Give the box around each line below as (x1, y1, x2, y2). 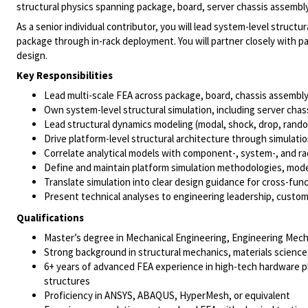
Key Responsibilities (16, 69, 113, 82)
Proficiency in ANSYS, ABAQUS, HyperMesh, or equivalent (44, 289, 290, 302)
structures (44, 274, 90, 287)
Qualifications (16, 211, 84, 224)
